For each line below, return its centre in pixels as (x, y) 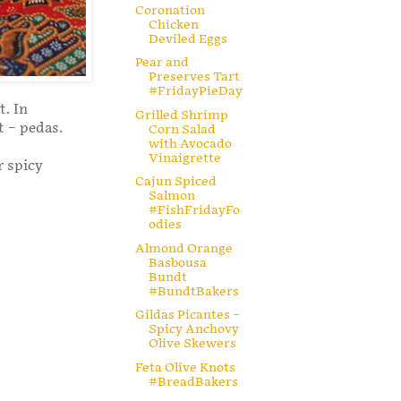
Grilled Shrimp (181, 115)
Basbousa (177, 262)
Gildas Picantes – (187, 315)
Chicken (173, 24)
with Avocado (190, 143)
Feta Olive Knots (185, 367)
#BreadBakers (193, 381)
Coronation (170, 10)
